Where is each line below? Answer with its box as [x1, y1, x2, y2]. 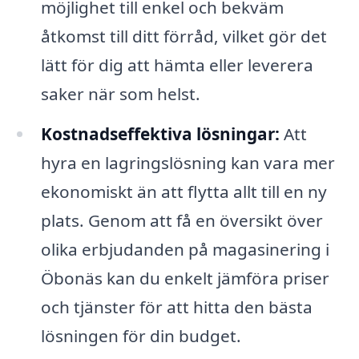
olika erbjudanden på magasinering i [40, 238, 329, 261]
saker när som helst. [40, 83, 200, 106]
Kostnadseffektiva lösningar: [40, 123, 280, 146]
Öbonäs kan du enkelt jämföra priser [40, 267, 329, 290]
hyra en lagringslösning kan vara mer [40, 151, 335, 175]
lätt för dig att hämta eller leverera [40, 54, 313, 77]
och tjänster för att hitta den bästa [40, 296, 313, 319]
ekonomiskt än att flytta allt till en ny [40, 180, 327, 204]
